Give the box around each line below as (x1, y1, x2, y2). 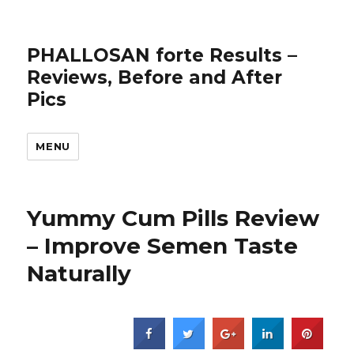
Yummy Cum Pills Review (27, 205, 320, 232)
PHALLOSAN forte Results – (27, 44, 298, 66)
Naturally (27, 260, 132, 287)
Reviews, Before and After (27, 66, 283, 88)
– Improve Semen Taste (27, 232, 299, 259)
